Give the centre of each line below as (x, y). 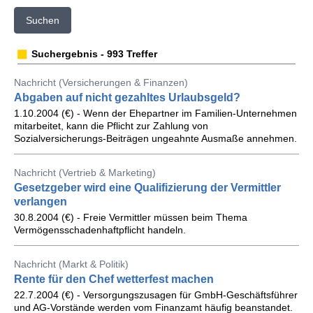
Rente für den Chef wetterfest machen (114, 279)
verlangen (41, 202)
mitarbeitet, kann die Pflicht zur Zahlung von (111, 126)
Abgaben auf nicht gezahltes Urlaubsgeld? (127, 97)
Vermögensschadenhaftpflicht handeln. (100, 230)
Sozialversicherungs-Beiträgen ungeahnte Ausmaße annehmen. (155, 138)
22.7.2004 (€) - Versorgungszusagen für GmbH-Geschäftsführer (156, 295)
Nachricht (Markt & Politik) (71, 264)
